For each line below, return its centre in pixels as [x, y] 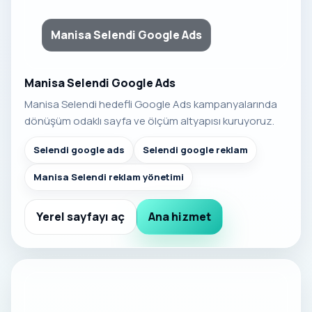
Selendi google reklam [195, 149]
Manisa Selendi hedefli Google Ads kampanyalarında [151, 104]
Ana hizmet [180, 216]
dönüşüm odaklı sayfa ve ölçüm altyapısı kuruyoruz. [149, 120]
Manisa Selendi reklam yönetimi [109, 177]
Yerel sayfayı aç [80, 216]
